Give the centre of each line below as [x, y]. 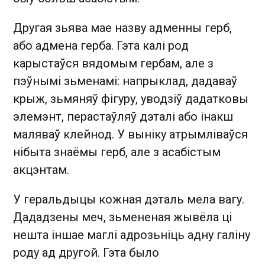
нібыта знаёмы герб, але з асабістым [117, 152]
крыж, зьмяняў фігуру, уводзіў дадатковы [131, 99]
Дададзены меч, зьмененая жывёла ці [122, 217]
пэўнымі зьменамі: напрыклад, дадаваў [125, 81]
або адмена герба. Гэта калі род [101, 46]
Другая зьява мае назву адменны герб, [122, 28]
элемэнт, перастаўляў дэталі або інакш [123, 117]
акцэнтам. [41, 170]
